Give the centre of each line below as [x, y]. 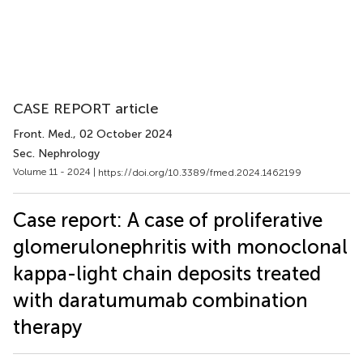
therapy [47, 327]
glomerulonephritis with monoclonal [180, 246]
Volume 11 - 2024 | [56, 172]
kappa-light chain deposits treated [167, 273]
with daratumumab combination [160, 300]
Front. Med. [43, 134]
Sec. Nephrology [56, 154]
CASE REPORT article [86, 109]
